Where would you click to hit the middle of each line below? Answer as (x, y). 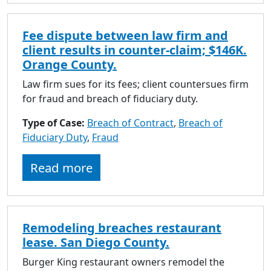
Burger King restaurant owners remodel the (123, 262)
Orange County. (70, 64)
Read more (61, 167)
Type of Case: (55, 122)
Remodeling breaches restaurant (122, 227)
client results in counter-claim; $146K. (135, 50)
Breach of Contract (130, 122)
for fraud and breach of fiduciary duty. (110, 98)
